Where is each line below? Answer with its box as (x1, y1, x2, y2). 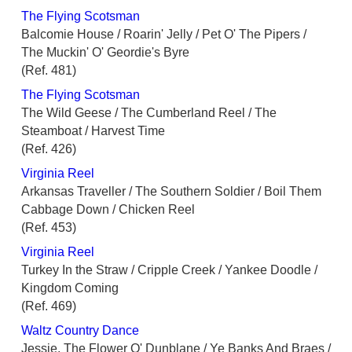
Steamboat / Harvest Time (21, 124, 165, 138)
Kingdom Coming (21, 281, 119, 295)
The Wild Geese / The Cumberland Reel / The (21, 106, 277, 120)
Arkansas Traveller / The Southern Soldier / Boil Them (21, 185, 321, 199)
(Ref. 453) (21, 221, 76, 235)
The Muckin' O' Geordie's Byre (21, 46, 189, 60)
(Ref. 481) (21, 64, 76, 78)
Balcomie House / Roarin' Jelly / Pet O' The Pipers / (21, 27, 306, 42)
